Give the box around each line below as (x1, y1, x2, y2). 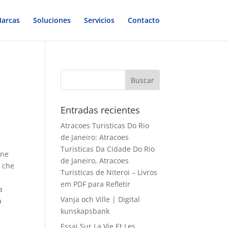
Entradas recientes (61, 104, 140, 116)
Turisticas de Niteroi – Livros (61, 167, 158, 177)
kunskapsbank (61, 206, 110, 216)
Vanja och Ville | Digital (61, 194, 140, 204)
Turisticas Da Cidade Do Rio (61, 144, 155, 154)
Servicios (83, 15, 115, 25)
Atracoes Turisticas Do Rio (61, 121, 150, 130)
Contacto (127, 15, 160, 25)
